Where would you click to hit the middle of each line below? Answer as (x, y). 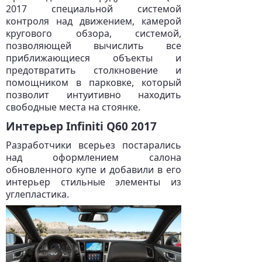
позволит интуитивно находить (94, 95)
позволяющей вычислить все (94, 46)
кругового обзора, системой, (94, 33)
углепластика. (37, 194)
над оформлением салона (94, 157)
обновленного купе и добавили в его (94, 170)
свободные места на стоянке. (73, 107)
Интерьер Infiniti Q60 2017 (81, 126)
